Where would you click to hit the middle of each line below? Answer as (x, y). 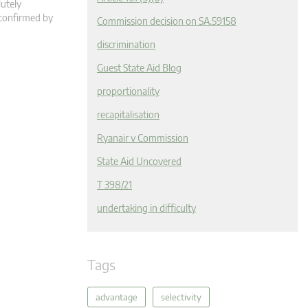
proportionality (128, 91)
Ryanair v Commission (143, 138)
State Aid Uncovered (139, 161)
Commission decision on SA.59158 (167, 21)
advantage (117, 297)
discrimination (126, 44)
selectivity (181, 297)
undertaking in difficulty (146, 208)
